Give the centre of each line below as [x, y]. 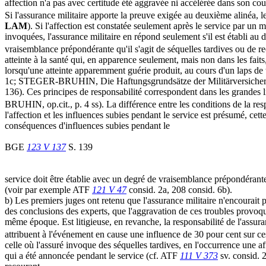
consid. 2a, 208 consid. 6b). [179, 190]
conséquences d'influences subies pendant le [87, 126]
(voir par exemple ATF [48, 190]
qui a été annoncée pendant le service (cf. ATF [92, 256]
